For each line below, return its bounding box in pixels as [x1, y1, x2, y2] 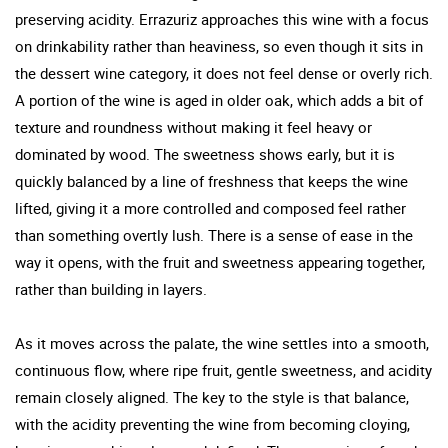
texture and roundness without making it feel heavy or [15, 116, 372, 137]
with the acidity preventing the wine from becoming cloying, [15, 413, 410, 434]
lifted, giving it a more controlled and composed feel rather [15, 197, 406, 218]
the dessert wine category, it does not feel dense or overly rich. [15, 62, 433, 83]
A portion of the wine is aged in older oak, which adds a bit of [15, 89, 423, 110]
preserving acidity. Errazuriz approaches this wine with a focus [15, 8, 429, 29]
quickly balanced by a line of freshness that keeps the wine [15, 170, 408, 191]
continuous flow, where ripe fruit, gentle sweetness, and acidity [15, 359, 432, 380]
